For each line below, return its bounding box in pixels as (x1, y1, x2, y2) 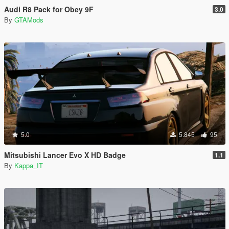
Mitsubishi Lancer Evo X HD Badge (4, 150, 126, 160)
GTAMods (14, 15, 43, 25)
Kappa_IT (14, 161, 43, 170)
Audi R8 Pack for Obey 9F (4, 4, 94, 14)
